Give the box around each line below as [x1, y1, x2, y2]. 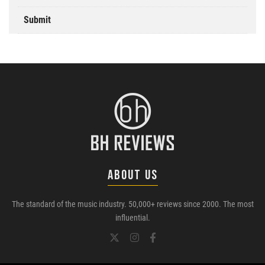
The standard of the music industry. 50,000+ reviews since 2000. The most [11, 199, 254, 209]
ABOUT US [107, 167, 158, 184]
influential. [115, 213, 150, 223]
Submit [24, 14, 51, 26]
